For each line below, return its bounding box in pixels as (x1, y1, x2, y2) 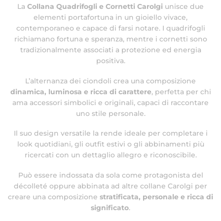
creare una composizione (8, 192, 100, 201)
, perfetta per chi (151, 87, 211, 96)
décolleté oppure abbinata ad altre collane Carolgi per (14, 181, 207, 190)
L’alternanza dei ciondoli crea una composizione (25, 76, 196, 85)
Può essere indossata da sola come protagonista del (18, 170, 203, 180)
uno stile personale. (75, 109, 146, 118)
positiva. (96, 56, 125, 66)
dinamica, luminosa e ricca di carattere (10, 87, 151, 96)
